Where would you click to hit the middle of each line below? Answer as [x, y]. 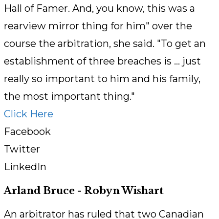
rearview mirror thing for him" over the [98, 26]
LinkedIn [25, 167]
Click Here [29, 114]
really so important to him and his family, [102, 79]
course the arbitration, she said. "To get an [105, 44]
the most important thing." [69, 97]
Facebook [27, 132]
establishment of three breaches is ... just [102, 61]
